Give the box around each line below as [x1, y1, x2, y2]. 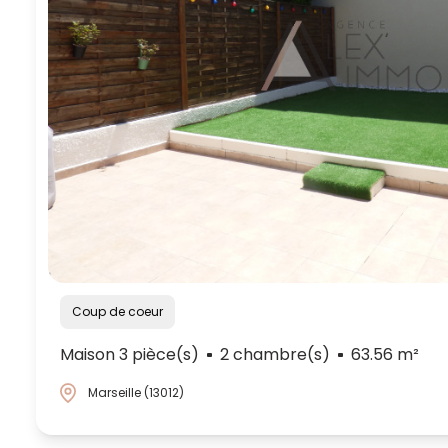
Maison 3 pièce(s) [60, 343, 199, 367]
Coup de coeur [82, 303, 163, 321]
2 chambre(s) [219, 343, 330, 367]
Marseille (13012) [88, 384, 184, 402]
